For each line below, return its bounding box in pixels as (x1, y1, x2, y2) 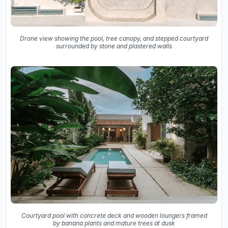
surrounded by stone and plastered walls (56, 42, 172, 50)
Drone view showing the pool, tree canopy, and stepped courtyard (20, 34, 208, 42)
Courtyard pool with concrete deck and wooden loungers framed (21, 212, 207, 220)
